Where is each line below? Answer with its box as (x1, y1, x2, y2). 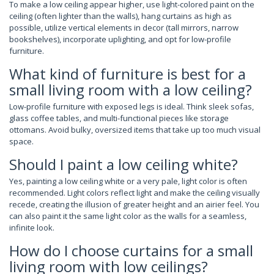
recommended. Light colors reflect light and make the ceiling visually (9, 187, 260, 198)
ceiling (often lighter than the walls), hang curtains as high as (9, 10, 232, 21)
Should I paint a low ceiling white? (9, 154, 238, 174)
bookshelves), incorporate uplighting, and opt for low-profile (9, 33, 231, 45)
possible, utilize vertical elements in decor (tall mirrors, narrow (9, 21, 239, 33)
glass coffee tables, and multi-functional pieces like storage (9, 112, 229, 124)
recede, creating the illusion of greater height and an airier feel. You (9, 198, 259, 210)
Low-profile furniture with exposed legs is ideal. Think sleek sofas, (9, 100, 254, 112)
